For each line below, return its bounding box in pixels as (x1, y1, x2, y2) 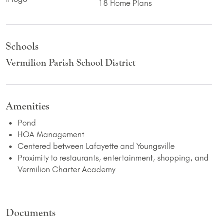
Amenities (6, 100, 49, 113)
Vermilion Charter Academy (18, 164, 115, 175)
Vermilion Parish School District (6, 57, 135, 69)
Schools (6, 40, 38, 53)
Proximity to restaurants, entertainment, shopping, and (18, 153, 209, 163)
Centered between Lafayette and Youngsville (18, 141, 175, 151)
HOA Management (18, 129, 84, 140)
